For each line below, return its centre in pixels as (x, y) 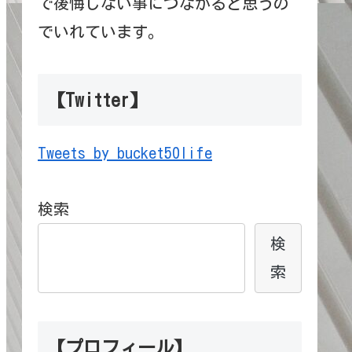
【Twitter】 (97, 99)
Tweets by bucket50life (125, 152)
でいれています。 (101, 31)
